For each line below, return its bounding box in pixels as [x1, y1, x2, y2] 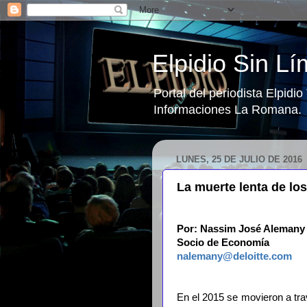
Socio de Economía [177, 237, 269, 248]
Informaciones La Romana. [153, 103, 302, 116]
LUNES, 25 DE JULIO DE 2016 [176, 154, 302, 165]
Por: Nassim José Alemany [177, 223, 305, 234]
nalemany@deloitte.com [177, 251, 292, 262]
